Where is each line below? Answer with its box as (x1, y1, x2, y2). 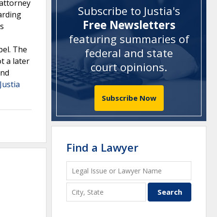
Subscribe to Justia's (77, 3, 180, 19)
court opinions (91, 60, 164, 75)
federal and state (85, 46, 173, 61)
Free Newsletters (82, 17, 175, 33)
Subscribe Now (101, 93, 156, 103)
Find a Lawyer (66, 139, 139, 155)
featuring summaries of (68, 31, 189, 47)
